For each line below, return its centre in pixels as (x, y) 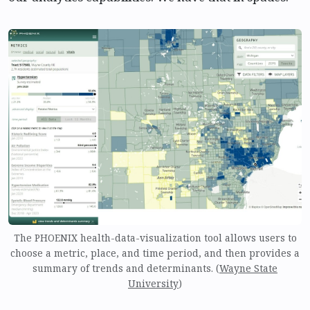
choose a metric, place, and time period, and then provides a (155, 253)
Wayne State (248, 268)
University (153, 283)
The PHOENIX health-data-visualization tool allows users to (155, 237)
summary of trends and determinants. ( (126, 268)
